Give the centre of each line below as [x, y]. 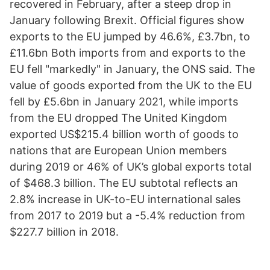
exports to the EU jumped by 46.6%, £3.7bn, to [130, 36]
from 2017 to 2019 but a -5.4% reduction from [127, 215]
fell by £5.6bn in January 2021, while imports [124, 102]
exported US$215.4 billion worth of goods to [124, 134]
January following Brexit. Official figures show [127, 20]
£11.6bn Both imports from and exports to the [127, 53]
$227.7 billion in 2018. [64, 232]
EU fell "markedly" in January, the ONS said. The [132, 69]
